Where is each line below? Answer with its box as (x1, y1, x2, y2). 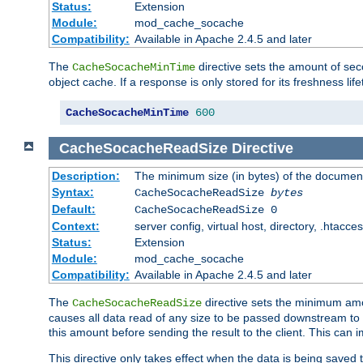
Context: (51, 220, 100, 233)
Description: (51, 169, 120, 183)
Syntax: (51, 186, 94, 199)
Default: (51, 203, 96, 216)
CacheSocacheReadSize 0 (134, 203, 277, 217)
